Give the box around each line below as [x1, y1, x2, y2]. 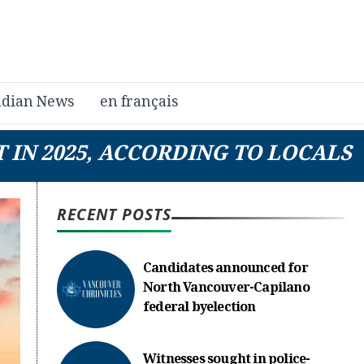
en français [100, 90, 178, 115]
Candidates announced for [143, 258, 308, 280]
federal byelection [143, 297, 256, 319]
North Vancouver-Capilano [143, 278, 310, 300]
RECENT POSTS [56, 203, 171, 225]
